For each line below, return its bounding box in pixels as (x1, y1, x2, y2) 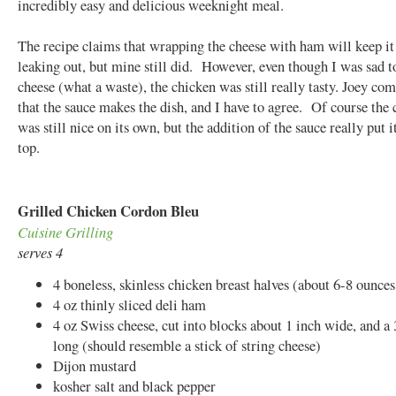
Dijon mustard (53, 354, 136, 376)
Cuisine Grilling (18, 221, 113, 241)
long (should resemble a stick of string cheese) (53, 334, 321, 355)
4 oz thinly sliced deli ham (53, 293, 206, 315)
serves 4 (18, 241, 63, 262)
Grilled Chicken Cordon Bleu (18, 199, 199, 222)
